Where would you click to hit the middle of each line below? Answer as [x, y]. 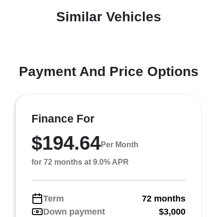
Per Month [120, 145]
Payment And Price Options [108, 71]
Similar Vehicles [108, 16]
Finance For [63, 118]
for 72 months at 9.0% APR [80, 162]
